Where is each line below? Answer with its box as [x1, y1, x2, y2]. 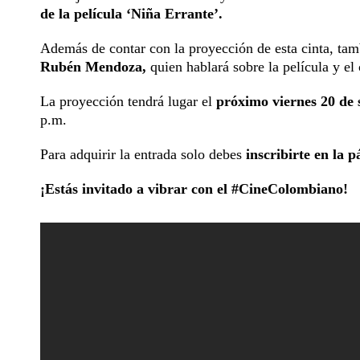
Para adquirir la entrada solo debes [40, 146, 242, 163]
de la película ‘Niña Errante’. [40, 6, 223, 22]
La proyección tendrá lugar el [40, 93, 216, 110]
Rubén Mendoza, [40, 59, 146, 76]
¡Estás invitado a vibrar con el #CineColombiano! [40, 181, 348, 198]
